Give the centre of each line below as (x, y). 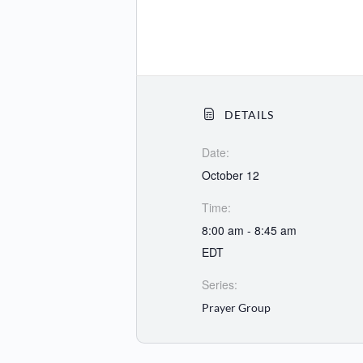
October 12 (231, 175)
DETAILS (248, 115)
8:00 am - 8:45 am (250, 231)
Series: (220, 285)
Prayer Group (237, 308)
